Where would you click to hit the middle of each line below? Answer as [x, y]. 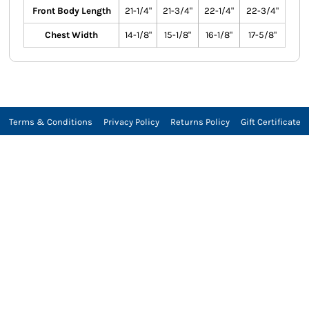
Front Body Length [71, 11]
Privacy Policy [131, 121]
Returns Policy [200, 121]
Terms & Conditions [50, 121]
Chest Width [71, 35]
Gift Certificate [270, 121]
